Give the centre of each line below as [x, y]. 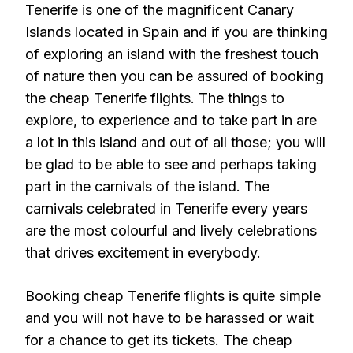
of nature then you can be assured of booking [175, 76]
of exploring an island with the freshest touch [172, 54]
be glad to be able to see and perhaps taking [171, 164]
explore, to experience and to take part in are [171, 120]
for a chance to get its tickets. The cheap [159, 340]
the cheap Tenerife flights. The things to [155, 98]
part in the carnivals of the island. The [147, 186]
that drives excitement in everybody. [143, 253]
